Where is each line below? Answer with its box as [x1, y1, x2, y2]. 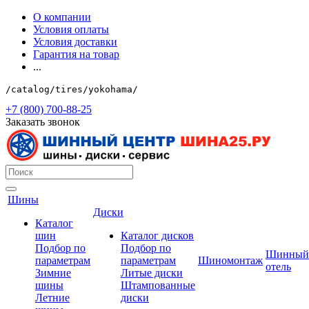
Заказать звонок [6, 116, 80, 128]
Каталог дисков [121, 230, 194, 241]
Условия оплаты [33, 23, 109, 35]
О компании [33, 11, 91, 23]
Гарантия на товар [33, 48, 119, 60]
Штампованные [121, 279, 195, 291]
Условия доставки [33, 36, 117, 48]
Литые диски [121, 267, 183, 279]
